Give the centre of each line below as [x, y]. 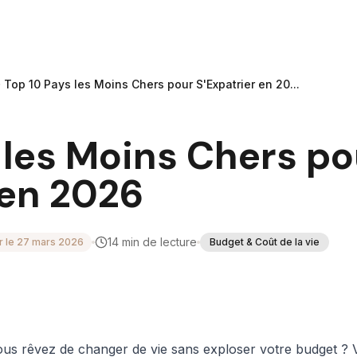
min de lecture [158, 242]
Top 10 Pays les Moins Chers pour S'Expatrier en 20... [152, 84]
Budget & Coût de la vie [265, 242]
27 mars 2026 [50, 242]
